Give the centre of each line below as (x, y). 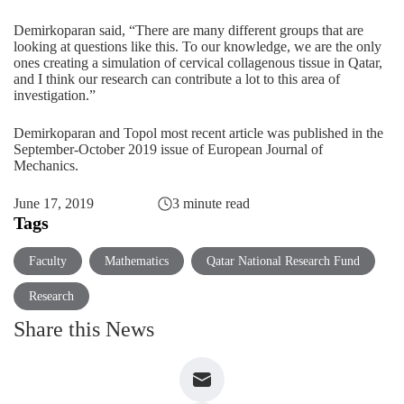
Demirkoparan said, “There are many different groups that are (188, 30)
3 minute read (211, 203)
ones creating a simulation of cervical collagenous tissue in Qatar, (198, 62)
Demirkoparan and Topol (87, 133)
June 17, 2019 (54, 203)
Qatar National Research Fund (283, 261)
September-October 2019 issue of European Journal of (168, 149)
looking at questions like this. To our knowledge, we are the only (197, 46)
